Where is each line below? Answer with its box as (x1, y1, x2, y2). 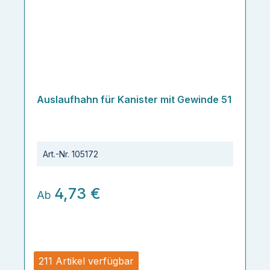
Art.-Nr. (43, 149, 69, 159)
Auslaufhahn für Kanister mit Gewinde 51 (37, 93, 231, 105)
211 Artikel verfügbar (39, 254, 134, 267)
